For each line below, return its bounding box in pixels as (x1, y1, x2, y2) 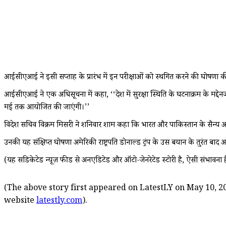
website (4, 195, 36, 208)
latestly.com (36, 195, 82, 208)
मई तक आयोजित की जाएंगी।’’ (4, 101, 89, 115)
